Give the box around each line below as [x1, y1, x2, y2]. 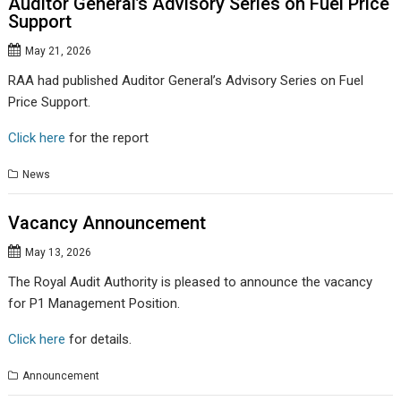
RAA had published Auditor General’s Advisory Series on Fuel [8, 72, 364, 89]
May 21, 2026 [25, 44, 92, 57]
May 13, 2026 [25, 246, 92, 260]
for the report [65, 129, 149, 146]
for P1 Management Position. [8, 295, 181, 312]
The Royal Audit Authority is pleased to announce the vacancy [8, 274, 373, 291]
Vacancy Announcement [8, 212, 207, 235]
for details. [65, 331, 132, 348]
